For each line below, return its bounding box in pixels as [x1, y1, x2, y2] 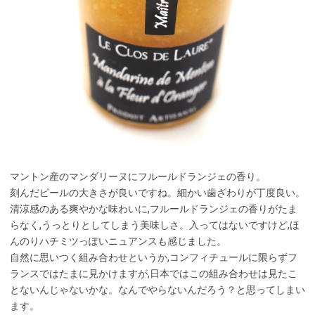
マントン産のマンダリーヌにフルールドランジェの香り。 [10, 170, 266, 182]
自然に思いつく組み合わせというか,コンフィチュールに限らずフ [10, 251, 297, 263]
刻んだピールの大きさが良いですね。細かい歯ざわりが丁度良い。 [10, 186, 305, 198]
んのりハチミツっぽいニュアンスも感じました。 [10, 235, 226, 247]
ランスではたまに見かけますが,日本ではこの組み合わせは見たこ [10, 267, 297, 279]
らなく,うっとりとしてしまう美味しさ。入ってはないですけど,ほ [10, 219, 300, 231]
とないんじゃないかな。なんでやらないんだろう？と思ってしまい [10, 283, 305, 295]
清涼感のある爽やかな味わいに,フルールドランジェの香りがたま [10, 202, 297, 214]
